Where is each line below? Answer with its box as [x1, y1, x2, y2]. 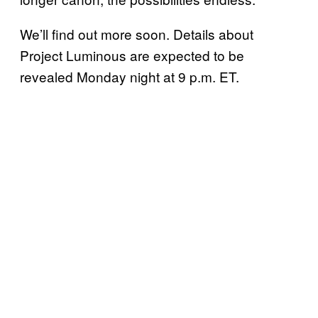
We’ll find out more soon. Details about [20, 24, 253, 44]
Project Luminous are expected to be [20, 45, 244, 65]
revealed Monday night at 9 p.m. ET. [20, 67, 239, 87]
